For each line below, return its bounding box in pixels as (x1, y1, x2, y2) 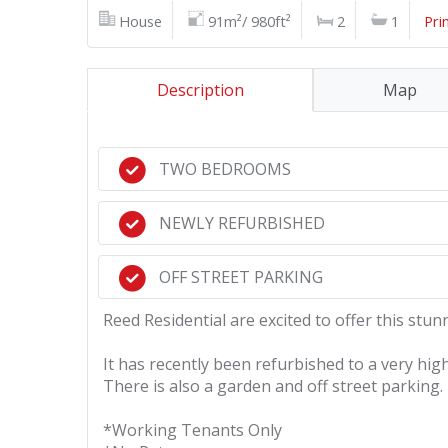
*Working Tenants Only (103, 419, 282, 441)
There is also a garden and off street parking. (103, 375, 443, 397)
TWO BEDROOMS (159, 158, 291, 180)
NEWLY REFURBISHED (159, 212, 325, 234)
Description (156, 79, 244, 101)
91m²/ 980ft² (208, 11, 291, 31)
